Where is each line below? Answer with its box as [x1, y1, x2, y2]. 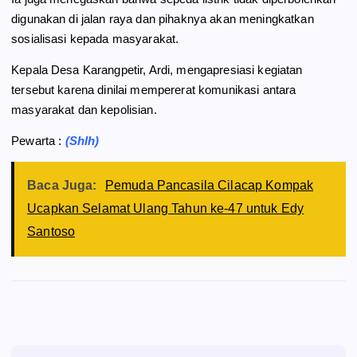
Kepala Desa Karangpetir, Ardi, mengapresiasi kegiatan [11, 62, 303, 76]
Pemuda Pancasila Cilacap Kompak [104, 178, 314, 192]
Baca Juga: [27, 178, 97, 192]
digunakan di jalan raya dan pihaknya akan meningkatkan [11, 11, 314, 25]
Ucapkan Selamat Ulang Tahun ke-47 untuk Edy [27, 201, 304, 215]
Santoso [27, 224, 76, 238]
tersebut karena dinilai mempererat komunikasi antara [11, 82, 296, 96]
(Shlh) [65, 133, 100, 147]
